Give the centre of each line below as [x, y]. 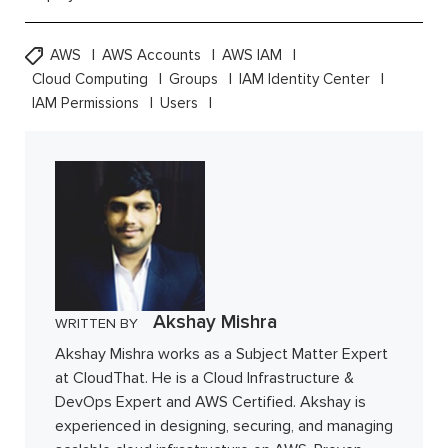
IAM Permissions [87, 104]
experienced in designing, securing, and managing [224, 426]
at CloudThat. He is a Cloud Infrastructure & [204, 378]
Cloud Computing [92, 80]
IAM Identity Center [306, 80]
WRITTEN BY [96, 324]
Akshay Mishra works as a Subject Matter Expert [221, 354]
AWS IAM [254, 56]
